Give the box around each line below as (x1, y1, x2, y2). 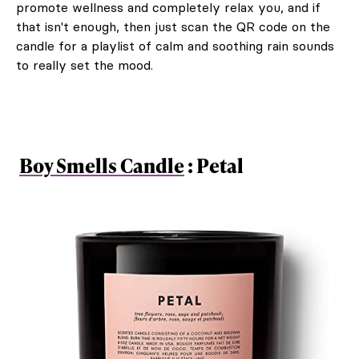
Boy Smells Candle (19, 151, 184, 179)
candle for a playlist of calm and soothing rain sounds (16, 37, 334, 54)
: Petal (188, 151, 244, 179)
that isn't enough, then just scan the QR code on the (16, 18, 330, 34)
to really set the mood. (16, 56, 153, 73)
